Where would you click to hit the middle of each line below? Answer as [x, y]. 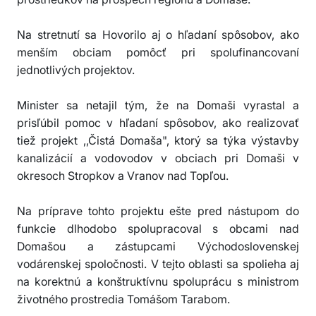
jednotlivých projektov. [77, 70]
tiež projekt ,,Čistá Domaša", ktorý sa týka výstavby [158, 141]
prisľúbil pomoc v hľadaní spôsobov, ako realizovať [158, 123]
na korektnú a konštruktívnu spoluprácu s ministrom [158, 282]
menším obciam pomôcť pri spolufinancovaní [158, 53]
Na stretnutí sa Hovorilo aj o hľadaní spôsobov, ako [158, 35]
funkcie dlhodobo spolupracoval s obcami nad [158, 229]
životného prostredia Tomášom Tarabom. [123, 299]
